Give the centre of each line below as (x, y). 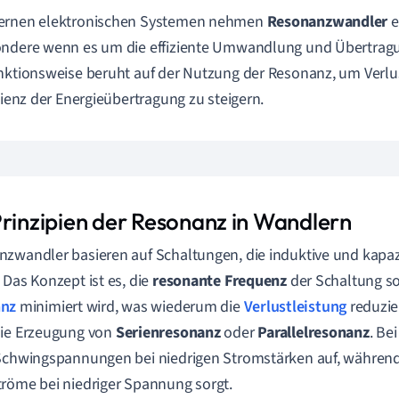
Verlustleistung (295, 307)
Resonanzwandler (327, 22)
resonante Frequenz (220, 281)
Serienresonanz (168, 333)
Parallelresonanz (313, 333)
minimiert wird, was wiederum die (130, 307)
